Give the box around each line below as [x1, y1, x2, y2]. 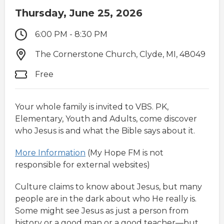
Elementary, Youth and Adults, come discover [15, 114, 197, 124]
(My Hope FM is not [85, 148, 163, 158]
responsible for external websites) [15, 160, 150, 170]
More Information [15, 148, 85, 158]
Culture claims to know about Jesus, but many [15, 182, 202, 192]
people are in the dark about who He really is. [15, 194, 196, 204]
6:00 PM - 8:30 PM [35, 29, 107, 39]
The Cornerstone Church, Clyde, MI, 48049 [35, 49, 205, 59]
